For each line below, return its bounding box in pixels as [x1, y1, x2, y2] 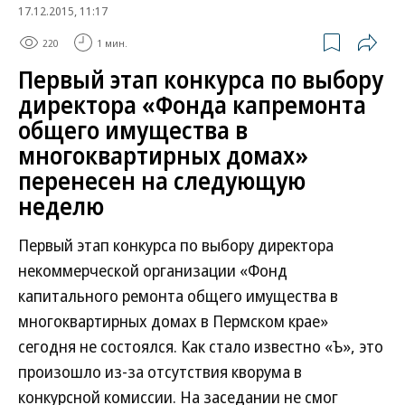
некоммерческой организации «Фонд [18, 259, 287, 281]
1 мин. [97, 35, 127, 50]
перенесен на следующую [18, 165, 306, 197]
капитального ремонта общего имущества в [18, 285, 338, 306]
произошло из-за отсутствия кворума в [18, 361, 302, 382]
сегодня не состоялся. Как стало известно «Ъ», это [18, 335, 383, 357]
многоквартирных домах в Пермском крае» [18, 310, 328, 332]
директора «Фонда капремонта [18, 89, 366, 121]
